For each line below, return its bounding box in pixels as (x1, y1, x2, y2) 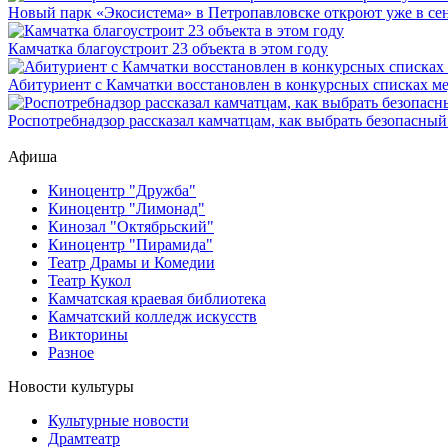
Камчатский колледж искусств (48, 308, 257, 326)
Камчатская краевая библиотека (48, 290, 266, 308)
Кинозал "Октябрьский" (48, 218, 214, 236)
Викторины (48, 326, 128, 344)
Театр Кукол (48, 272, 131, 290)
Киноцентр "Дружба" (48, 182, 196, 200)
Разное (48, 344, 94, 362)
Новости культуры (8, 378, 134, 396)
